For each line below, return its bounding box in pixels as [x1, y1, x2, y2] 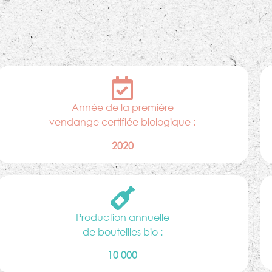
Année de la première [71, 101, 174, 114]
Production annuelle [75, 210, 169, 223]
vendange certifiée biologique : [49, 115, 196, 129]
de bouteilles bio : [82, 225, 163, 238]
